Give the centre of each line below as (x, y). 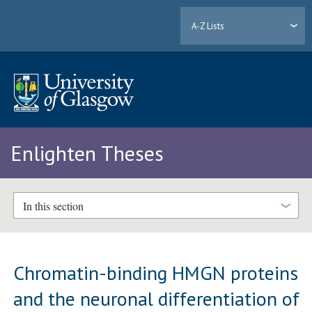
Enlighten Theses (87, 153)
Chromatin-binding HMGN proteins (156, 272)
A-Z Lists (208, 26)
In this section (53, 205)
